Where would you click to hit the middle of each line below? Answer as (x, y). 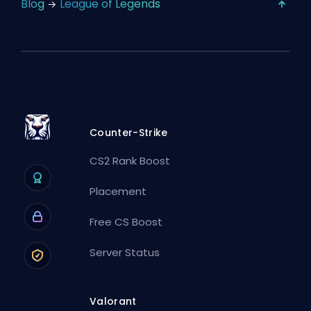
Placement (118, 192)
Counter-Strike (129, 133)
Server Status (125, 253)
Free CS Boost (126, 222)
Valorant (113, 302)
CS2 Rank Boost (130, 161)
